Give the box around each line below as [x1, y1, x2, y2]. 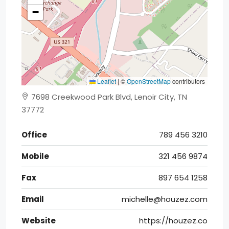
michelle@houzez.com [122, 194, 208, 204]
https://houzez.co [139, 215, 208, 226]
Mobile [21, 151, 49, 162]
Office [21, 129, 47, 140]
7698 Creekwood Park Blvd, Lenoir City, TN [29, 91, 187, 102]
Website [21, 215, 56, 226]
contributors [171, 77, 205, 85]
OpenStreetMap [127, 77, 171, 85]
